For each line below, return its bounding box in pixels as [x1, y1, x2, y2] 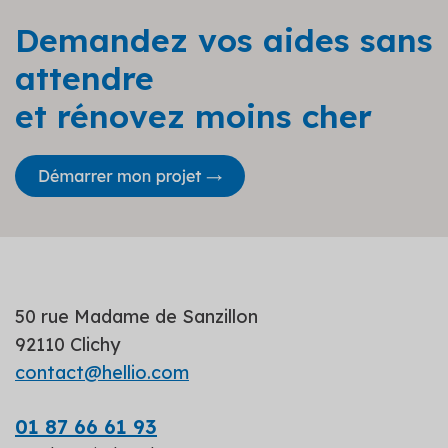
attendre [15, 57, 154, 98]
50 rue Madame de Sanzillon [15, 304, 258, 328]
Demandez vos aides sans [15, 19, 433, 60]
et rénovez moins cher [15, 95, 372, 136]
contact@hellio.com [15, 360, 189, 384]
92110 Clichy [15, 332, 120, 356]
